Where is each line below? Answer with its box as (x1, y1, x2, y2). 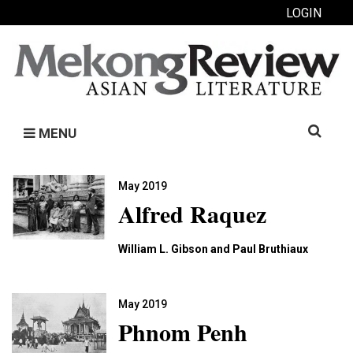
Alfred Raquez (118, 196, 266, 231)
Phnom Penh (118, 314, 247, 349)
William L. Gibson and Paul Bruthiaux (118, 243, 308, 255)
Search (293, 115, 333, 135)
